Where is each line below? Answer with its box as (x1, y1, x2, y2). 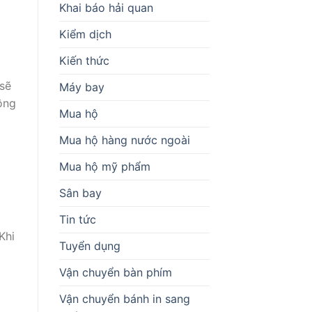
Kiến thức (58, 53, 109, 68)
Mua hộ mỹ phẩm (58, 159, 150, 173)
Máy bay (58, 79, 104, 94)
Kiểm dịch (58, 26, 111, 41)
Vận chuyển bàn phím (58, 265, 172, 279)
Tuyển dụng (58, 238, 120, 253)
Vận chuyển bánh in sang (58, 291, 190, 306)
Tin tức (58, 212, 96, 226)
